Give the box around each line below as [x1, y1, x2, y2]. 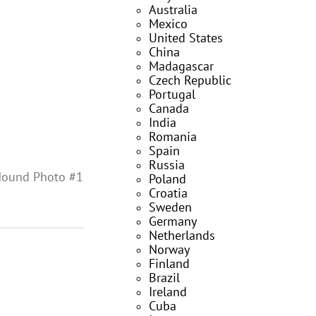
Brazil [149, 271, 180, 286]
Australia [149, 3, 197, 18]
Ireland [149, 285, 187, 300]
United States [149, 31, 223, 46]
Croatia [149, 186, 188, 201]
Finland [149, 257, 190, 272]
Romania [149, 130, 197, 145]
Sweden [149, 200, 192, 215]
